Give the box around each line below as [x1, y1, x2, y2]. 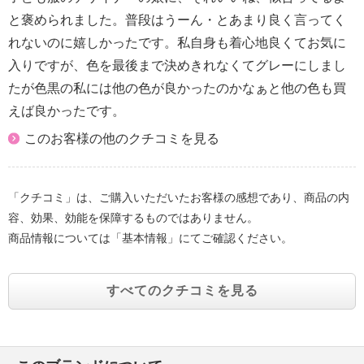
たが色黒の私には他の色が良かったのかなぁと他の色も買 [8, 80, 346, 95]
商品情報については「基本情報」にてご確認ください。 [8, 232, 292, 245]
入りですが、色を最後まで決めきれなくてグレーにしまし [8, 58, 346, 72]
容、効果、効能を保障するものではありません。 [8, 211, 258, 224]
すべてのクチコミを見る [106, 284, 258, 298]
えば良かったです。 [8, 103, 125, 118]
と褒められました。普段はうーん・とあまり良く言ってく [8, 12, 346, 27]
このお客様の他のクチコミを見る [24, 131, 219, 145]
